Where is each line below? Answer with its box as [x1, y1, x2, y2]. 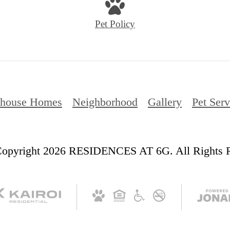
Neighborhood [72, 95, 138, 108]
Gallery [148, 95, 182, 108]
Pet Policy [95, 18, 135, 29]
